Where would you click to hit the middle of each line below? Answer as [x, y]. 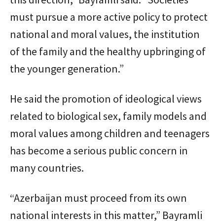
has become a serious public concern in [99, 150]
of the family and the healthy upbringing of [108, 51]
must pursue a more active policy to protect [109, 17]
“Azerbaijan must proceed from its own [98, 198]
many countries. [47, 167]
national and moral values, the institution [105, 34]
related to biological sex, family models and [108, 116]
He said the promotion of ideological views [106, 98]
